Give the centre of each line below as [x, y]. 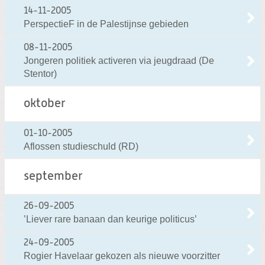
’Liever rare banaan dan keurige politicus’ [110, 219]
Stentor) [40, 74]
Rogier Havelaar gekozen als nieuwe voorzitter [122, 256]
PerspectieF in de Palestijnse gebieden [106, 24]
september [53, 177]
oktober [45, 104]
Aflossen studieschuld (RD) [81, 147]
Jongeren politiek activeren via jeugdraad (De [119, 61]
